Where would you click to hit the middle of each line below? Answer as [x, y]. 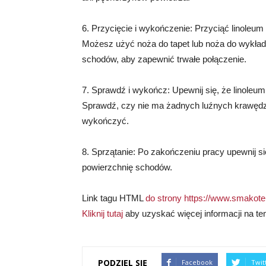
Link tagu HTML [114, 198]
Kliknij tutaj [102, 213]
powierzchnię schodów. [127, 167]
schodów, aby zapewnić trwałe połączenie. [164, 59]
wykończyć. [105, 121]
